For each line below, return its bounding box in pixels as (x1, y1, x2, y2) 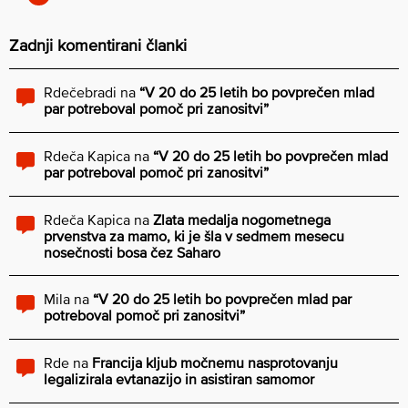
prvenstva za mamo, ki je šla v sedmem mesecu (44, 227, 344, 244)
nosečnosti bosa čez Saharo (44, 243, 220, 260)
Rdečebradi (44, 83, 117, 100)
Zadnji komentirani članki (9, 35, 187, 55)
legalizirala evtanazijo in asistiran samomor (44, 370, 314, 387)
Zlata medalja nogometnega (153, 210, 331, 228)
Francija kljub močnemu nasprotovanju (92, 353, 338, 371)
